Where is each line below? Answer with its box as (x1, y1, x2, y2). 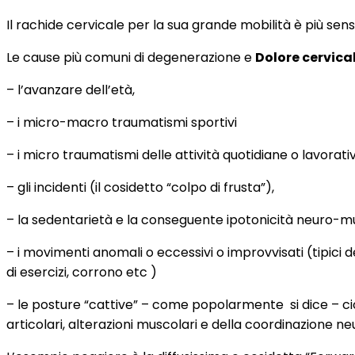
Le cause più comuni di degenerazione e (6, 48, 255, 67)
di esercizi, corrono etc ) (6, 263, 157, 281)
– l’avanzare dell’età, (6, 81, 135, 99)
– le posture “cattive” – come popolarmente (6, 296, 284, 314)
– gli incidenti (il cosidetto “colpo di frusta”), (6, 178, 274, 197)
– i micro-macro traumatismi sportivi (6, 113, 237, 132)
